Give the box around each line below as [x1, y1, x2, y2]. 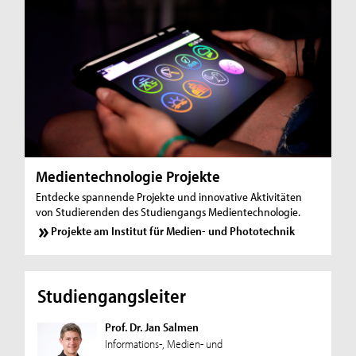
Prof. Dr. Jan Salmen [104, 319, 199, 335]
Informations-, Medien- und [104, 335, 222, 351]
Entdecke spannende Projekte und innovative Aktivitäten [36, 188, 303, 204]
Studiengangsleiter [37, 283, 186, 308]
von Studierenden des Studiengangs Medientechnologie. [36, 203, 301, 219]
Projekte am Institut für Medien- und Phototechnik [51, 223, 296, 239]
